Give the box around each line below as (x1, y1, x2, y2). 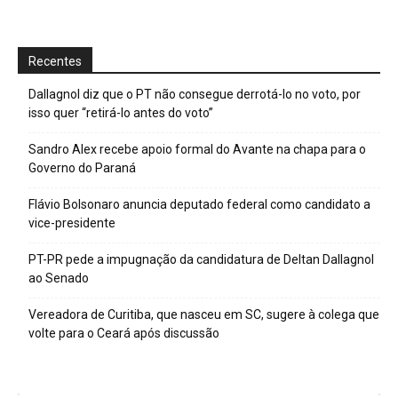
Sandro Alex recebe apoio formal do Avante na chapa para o (28, 141, 366, 156)
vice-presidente (28, 215, 115, 230)
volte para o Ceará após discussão (28, 325, 219, 340)
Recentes (28, 53, 82, 68)
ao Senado (28, 270, 89, 285)
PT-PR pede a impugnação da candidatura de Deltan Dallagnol (28, 251, 374, 267)
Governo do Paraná (28, 160, 136, 175)
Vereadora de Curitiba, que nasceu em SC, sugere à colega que (28, 306, 379, 322)
